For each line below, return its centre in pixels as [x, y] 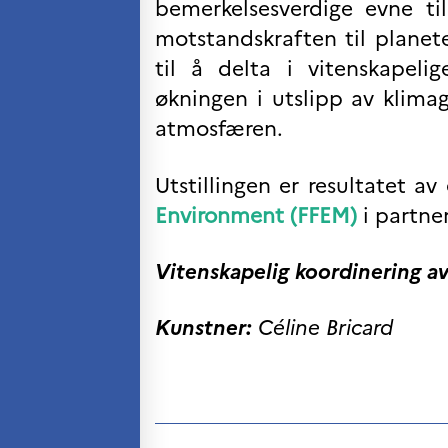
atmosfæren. [219, 129]
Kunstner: [203, 328]
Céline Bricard [322, 328]
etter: [169, 29]
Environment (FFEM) [256, 215]
